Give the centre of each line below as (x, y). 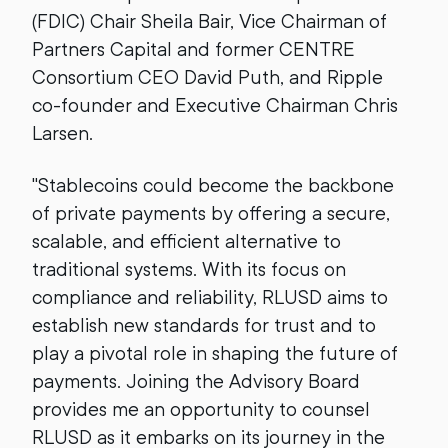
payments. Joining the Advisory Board (196, 381)
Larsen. (62, 133)
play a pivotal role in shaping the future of (215, 353)
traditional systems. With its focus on (189, 269)
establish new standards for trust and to (204, 325)
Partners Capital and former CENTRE (193, 49)
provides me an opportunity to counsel (201, 409)
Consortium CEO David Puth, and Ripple (207, 77)
